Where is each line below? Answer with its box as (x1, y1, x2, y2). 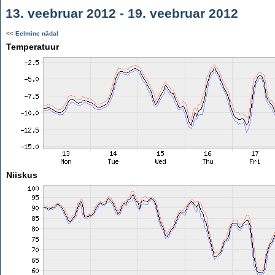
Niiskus (6, 170, 37, 180)
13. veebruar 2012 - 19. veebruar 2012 (2, 6, 238, 20)
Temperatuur (6, 42, 59, 52)
